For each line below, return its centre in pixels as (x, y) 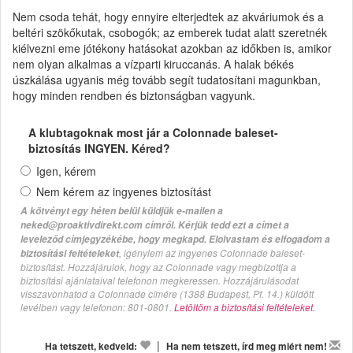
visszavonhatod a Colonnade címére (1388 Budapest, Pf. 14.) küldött (167, 293)
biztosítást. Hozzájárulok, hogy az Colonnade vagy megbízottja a (158, 266)
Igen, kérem (66, 171)
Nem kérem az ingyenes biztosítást (124, 191)
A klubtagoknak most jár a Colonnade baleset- (153, 132)
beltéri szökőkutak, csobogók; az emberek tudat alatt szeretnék (170, 32)
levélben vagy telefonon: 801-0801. (97, 307)
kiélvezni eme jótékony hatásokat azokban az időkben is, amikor (172, 48)
